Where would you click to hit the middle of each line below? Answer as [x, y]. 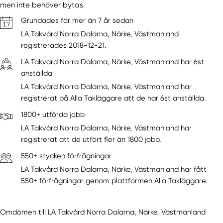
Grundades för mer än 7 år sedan [77, 20]
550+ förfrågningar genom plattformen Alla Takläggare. [114, 180]
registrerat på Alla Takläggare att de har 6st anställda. [113, 98]
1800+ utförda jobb [53, 114]
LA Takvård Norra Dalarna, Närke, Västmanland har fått [113, 169]
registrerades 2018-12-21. [63, 45]
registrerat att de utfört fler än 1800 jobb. [91, 139]
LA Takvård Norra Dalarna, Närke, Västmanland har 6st [112, 61]
